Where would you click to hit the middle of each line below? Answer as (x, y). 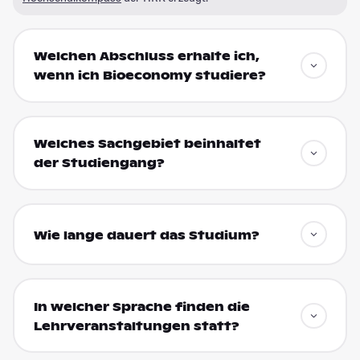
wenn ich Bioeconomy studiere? (149, 76)
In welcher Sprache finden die (141, 307)
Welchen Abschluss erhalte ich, (146, 57)
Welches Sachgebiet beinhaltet (147, 144)
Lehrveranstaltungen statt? (136, 326)
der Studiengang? (99, 164)
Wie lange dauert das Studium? (146, 235)
